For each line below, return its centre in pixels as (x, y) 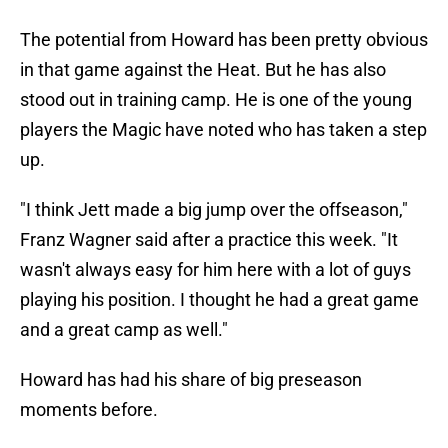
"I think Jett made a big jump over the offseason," (214, 210)
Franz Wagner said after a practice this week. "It (209, 240)
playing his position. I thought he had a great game (219, 300)
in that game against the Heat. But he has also (203, 70)
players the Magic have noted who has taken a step (223, 130)
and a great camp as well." (124, 330)
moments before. (89, 410)
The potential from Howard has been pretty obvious (224, 40)
